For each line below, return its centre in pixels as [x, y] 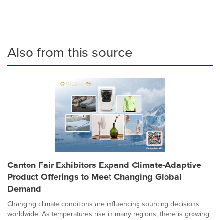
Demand [24, 188]
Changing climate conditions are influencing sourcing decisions [103, 204]
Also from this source [70, 52]
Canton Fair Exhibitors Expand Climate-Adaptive [104, 165]
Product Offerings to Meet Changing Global [95, 177]
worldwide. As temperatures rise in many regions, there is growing [108, 214]
